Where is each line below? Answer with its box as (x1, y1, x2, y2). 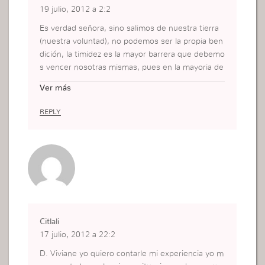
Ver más (40, 83, 72, 92)
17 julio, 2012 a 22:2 (40, 231, 116, 240)
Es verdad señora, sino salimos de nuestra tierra (40, 24, 219, 33)
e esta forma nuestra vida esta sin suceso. (40, 89, 198, 98)
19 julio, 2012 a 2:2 (40, 5, 111, 14)
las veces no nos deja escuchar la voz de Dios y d (40, 76, 224, 85)
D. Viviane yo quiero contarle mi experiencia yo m (40, 250, 224, 258)
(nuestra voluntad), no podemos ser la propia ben (40, 37, 224, 46)
